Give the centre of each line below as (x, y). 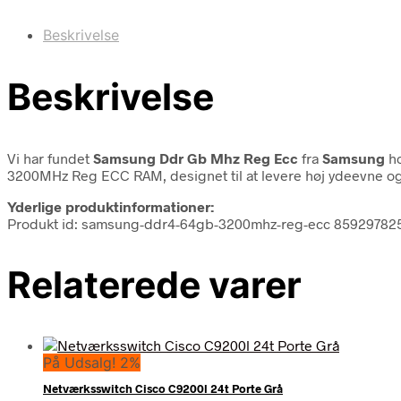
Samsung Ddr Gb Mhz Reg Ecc (196, 158)
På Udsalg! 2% (92, 363)
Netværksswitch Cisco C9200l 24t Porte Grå (163, 389)
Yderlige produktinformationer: (111, 206)
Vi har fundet (50, 158)
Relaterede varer (154, 284)
